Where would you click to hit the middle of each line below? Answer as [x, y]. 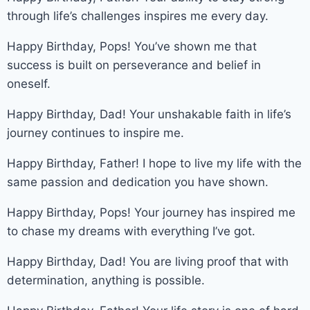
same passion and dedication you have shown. [138, 182]
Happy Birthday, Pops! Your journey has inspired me [151, 212]
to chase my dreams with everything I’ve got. [131, 231]
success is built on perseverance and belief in [134, 65]
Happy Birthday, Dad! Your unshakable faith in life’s [149, 114]
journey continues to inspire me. [95, 133]
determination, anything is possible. [106, 280]
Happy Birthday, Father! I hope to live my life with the [154, 163]
